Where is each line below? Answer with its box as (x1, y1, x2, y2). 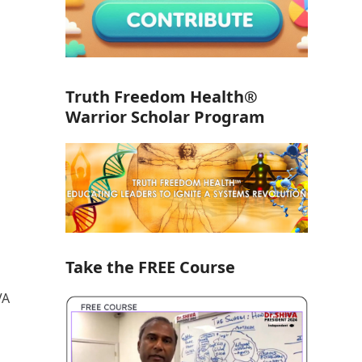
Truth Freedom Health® (65, 86, 258, 108)
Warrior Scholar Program (65, 106, 265, 128)
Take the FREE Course (65, 256, 235, 279)
